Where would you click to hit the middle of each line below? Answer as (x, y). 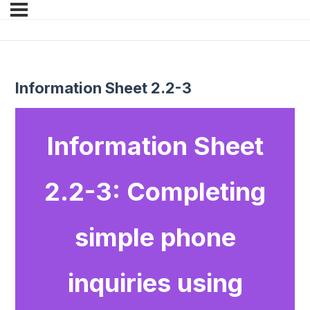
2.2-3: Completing (155, 192)
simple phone (155, 237)
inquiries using (155, 283)
